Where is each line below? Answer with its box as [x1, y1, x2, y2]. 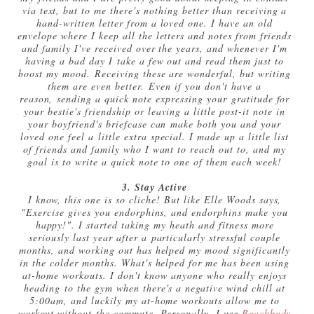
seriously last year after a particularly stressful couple [29, 230, 280, 244]
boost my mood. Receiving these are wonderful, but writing [18, 66, 291, 80]
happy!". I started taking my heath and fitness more [35, 217, 274, 231]
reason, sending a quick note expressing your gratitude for [19, 91, 290, 105]
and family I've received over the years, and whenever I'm [22, 41, 287, 55]
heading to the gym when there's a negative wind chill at [24, 280, 285, 294]
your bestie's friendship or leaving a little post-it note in [24, 104, 285, 118]
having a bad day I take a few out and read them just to [25, 53, 284, 67]
